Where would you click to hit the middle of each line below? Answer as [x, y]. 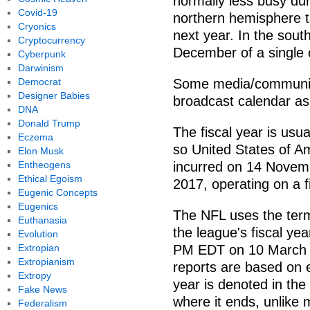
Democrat [39, 82]
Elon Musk [40, 151]
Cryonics [37, 26]
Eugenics [38, 206]
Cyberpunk [42, 54]
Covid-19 [37, 12]
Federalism [42, 303]
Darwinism [40, 68]
